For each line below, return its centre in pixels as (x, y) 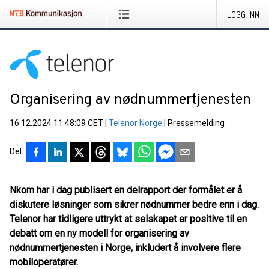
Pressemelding (196, 123)
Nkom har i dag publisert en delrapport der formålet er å (126, 190)
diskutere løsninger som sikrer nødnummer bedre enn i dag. (134, 204)
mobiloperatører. (44, 262)
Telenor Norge (135, 123)
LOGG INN (243, 15)
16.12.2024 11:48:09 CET (56, 123)
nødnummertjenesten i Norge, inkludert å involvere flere (125, 248)
